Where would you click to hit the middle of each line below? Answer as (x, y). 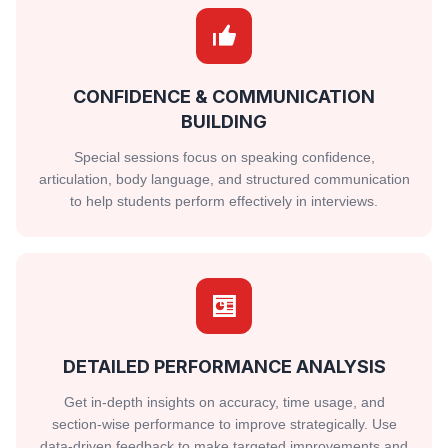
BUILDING (224, 121)
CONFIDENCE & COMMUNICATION (224, 96)
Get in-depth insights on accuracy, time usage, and (224, 402)
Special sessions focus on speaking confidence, (224, 157)
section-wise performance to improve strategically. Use (224, 424)
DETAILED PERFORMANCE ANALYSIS (224, 366)
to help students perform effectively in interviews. (224, 201)
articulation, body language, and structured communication (224, 179)
